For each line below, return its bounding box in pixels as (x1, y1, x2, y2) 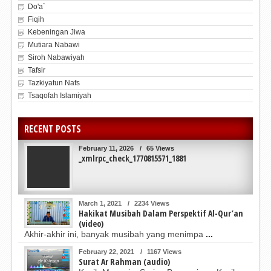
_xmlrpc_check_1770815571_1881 (79, 152, 186, 165)
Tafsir (28, 66, 45, 75)
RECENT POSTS (24, 122, 81, 136)
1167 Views (147, 248, 181, 256)
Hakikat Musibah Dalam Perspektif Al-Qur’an (79, 207, 243, 220)
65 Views (146, 145, 174, 152)
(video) (79, 218, 103, 230)
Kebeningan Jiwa (28, 28, 85, 37)
